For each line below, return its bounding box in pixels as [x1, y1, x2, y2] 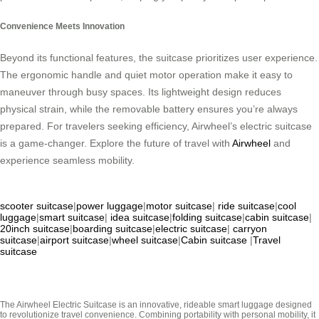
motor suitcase [146, 199, 212, 211]
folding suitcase [172, 211, 242, 223]
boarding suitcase [73, 222, 152, 234]
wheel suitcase [112, 234, 178, 246]
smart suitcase [39, 211, 105, 223]
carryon [233, 222, 267, 234]
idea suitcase [110, 211, 169, 223]
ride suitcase [218, 199, 275, 211]
